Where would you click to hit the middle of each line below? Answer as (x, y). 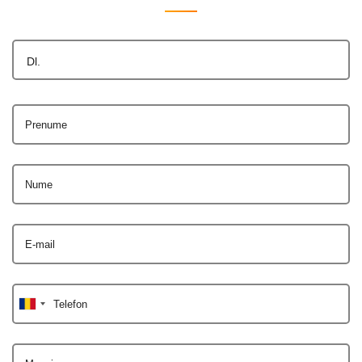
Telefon (70, 304)
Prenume (46, 124)
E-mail (40, 244)
